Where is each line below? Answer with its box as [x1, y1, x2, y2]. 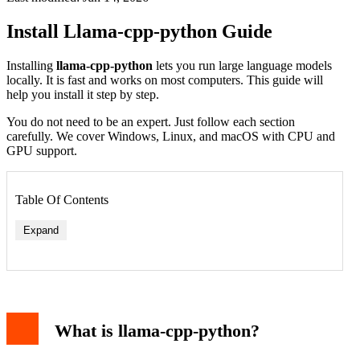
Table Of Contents [15, 192, 108, 207]
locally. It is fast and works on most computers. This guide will [6, 72, 323, 87]
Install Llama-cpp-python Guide [6, 20, 272, 42]
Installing [6, 58, 56, 72]
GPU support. [6, 143, 77, 157]
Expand [23, 223, 59, 236]
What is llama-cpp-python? [55, 321, 260, 342]
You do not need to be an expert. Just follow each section [6, 114, 295, 129]
